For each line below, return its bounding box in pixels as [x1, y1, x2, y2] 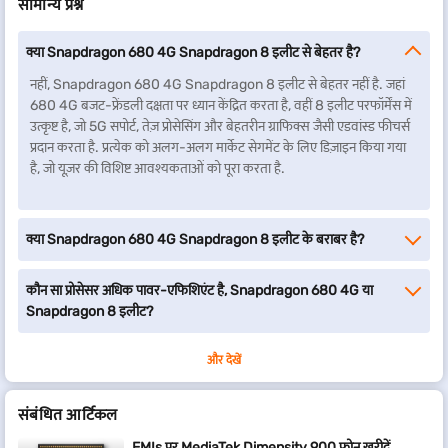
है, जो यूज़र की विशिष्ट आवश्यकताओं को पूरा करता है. [30, 160, 285, 177]
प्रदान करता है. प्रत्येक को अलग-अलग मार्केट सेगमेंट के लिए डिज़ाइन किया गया [30, 139, 406, 156]
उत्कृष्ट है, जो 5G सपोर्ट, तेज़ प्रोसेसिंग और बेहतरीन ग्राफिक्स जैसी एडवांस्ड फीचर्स [30, 118, 410, 135]
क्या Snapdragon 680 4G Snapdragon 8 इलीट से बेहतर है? [26, 44, 360, 61]
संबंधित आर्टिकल [18, 405, 118, 424]
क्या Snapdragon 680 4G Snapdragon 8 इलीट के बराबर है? [26, 231, 364, 248]
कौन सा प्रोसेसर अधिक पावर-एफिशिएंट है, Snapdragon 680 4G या [26, 282, 373, 299]
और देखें [207, 353, 241, 367]
